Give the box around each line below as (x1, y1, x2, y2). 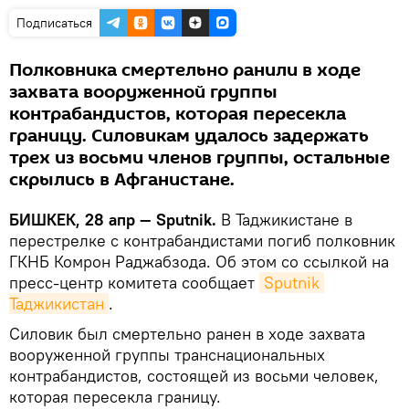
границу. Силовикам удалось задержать (9, 122, 369, 149)
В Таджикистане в (221, 208, 352, 230)
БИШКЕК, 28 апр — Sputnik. (9, 208, 221, 230)
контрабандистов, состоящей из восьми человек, (9, 364, 379, 386)
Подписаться (16, 14, 92, 31)
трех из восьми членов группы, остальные (9, 144, 390, 171)
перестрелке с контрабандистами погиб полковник (9, 229, 395, 251)
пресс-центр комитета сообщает (9, 271, 259, 293)
